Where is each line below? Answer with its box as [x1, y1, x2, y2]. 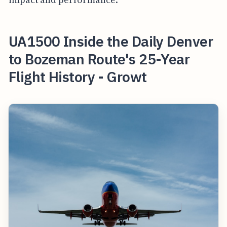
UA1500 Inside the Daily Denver [8, 31, 213, 51]
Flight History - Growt [8, 67, 147, 86]
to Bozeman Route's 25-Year [8, 49, 190, 68]
